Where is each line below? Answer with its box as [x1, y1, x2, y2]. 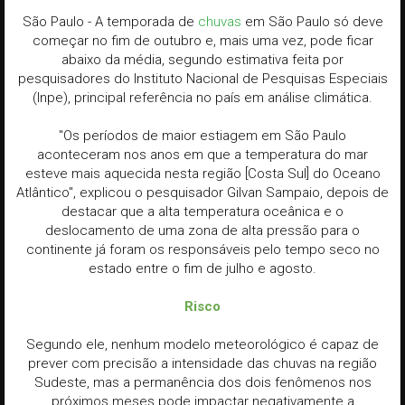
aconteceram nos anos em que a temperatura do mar [37, 146, 368, 164]
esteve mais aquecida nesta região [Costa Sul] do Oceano [24, 165, 381, 183]
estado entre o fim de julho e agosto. [89, 260, 316, 278]
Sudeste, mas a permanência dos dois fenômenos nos [33, 374, 372, 391]
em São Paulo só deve [240, 14, 383, 31]
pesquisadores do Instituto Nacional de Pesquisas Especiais [17, 71, 388, 88]
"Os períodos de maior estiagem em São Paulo [59, 127, 346, 145]
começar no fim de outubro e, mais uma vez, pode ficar [32, 33, 373, 50]
